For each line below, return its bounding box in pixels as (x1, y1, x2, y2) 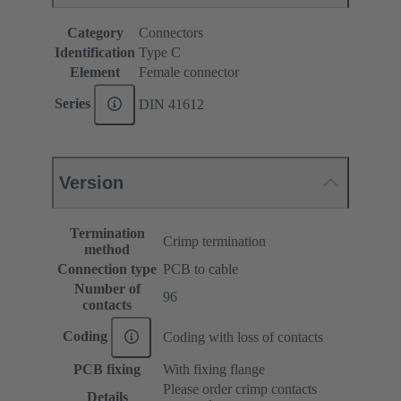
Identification (55, 45, 135, 61)
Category (66, 25, 124, 41)
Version (59, 173, 124, 193)
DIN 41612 (139, 97, 204, 113)
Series (55, 95, 95, 111)
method (84, 242, 130, 258)
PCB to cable (163, 261, 238, 277)
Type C (139, 45, 181, 61)
